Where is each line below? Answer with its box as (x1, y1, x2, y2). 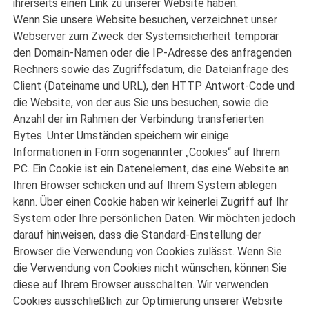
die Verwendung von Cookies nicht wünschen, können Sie (13, 261, 288, 275)
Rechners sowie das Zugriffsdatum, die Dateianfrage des (13, 63, 290, 77)
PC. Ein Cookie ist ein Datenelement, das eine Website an (13, 162, 290, 176)
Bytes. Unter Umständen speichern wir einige (13, 129, 230, 143)
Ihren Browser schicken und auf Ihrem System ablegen (13, 179, 277, 192)
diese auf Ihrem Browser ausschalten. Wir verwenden (13, 278, 269, 292)
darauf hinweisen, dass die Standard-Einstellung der (13, 228, 262, 242)
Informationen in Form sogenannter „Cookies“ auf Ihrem (13, 146, 281, 159)
